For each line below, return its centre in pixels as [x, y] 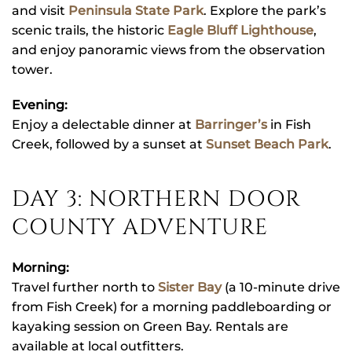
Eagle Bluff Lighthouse [240, 31]
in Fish [289, 125]
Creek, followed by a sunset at [109, 145]
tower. [32, 70]
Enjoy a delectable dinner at [103, 125]
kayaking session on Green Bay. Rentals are [150, 327]
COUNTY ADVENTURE [140, 228]
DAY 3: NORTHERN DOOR [156, 200]
